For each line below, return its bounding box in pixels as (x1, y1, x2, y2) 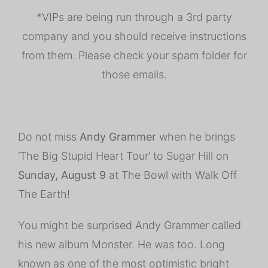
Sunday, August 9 (18, 169, 106, 181)
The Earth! (18, 188, 70, 200)
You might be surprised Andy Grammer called (18, 219, 241, 232)
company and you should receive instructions (22, 30, 246, 42)
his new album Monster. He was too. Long (18, 238, 225, 251)
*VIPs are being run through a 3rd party (36, 11, 232, 23)
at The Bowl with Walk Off (106, 169, 237, 181)
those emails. (101, 68, 167, 81)
